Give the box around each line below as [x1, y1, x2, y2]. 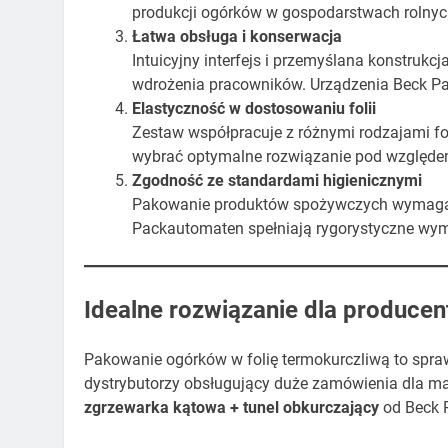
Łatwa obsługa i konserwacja [132, 30, 342, 50]
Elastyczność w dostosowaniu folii [132, 102, 376, 122]
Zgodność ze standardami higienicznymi [132, 174, 422, 194]
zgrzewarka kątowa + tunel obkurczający [84, 401, 379, 421]
